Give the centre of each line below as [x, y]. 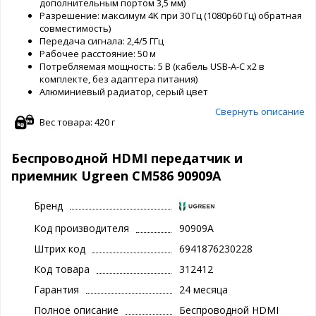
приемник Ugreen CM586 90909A [116, 175]
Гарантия [56, 290]
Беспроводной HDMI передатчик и [127, 158]
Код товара [62, 269]
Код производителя [81, 229]
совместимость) [75, 28]
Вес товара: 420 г [77, 122]
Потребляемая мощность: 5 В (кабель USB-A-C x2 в [152, 66]
